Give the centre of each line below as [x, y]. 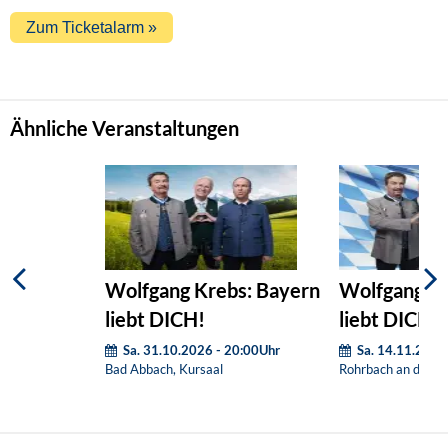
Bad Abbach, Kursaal [163, 368]
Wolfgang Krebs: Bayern [212, 291]
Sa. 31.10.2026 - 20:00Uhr [202, 349]
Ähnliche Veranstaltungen [124, 128]
